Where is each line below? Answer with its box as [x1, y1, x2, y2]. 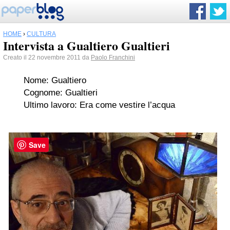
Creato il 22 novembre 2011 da [3, 54, 91, 61]
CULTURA [27, 30, 56, 37]
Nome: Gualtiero [24, 75, 86, 85]
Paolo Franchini [91, 54, 135, 61]
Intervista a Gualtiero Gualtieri [3, 36, 170, 54]
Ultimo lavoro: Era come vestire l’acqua [24, 100, 175, 110]
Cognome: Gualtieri [24, 88, 98, 98]
